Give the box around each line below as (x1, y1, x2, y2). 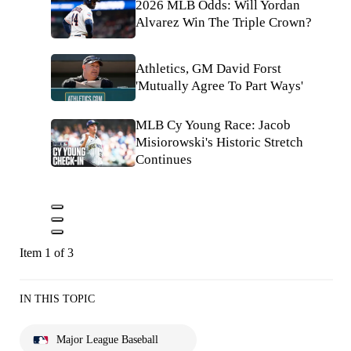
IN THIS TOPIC (20, 293, 95, 306)
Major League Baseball (56, 334, 158, 346)
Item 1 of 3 (20, 246, 74, 260)
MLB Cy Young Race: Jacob (136, 118, 291, 133)
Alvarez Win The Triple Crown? (136, 15, 312, 31)
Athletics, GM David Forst (136, 60, 281, 76)
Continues (136, 152, 192, 168)
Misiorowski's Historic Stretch (136, 135, 303, 150)
